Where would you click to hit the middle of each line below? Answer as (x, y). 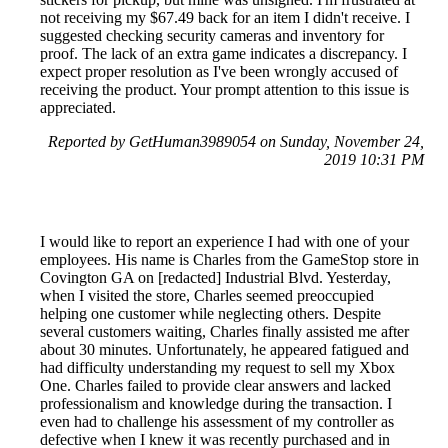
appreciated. (78, 108)
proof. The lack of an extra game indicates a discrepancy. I (223, 54)
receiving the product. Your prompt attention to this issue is (224, 90)
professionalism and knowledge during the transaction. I (216, 404)
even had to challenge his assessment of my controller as (217, 422)
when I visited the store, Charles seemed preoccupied (207, 296)
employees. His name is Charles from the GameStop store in (229, 260)
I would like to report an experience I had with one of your (224, 242)
